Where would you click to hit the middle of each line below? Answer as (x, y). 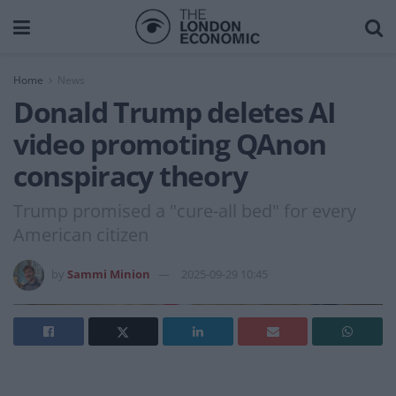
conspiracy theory (130, 175)
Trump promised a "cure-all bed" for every (185, 210)
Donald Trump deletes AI (175, 112)
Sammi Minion (109, 274)
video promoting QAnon (170, 144)
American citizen (81, 234)
